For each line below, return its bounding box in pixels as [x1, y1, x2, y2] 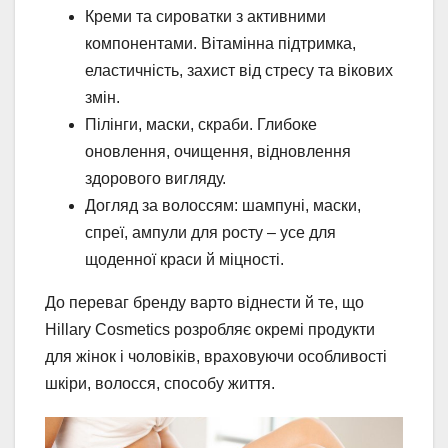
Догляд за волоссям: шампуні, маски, [85, 196, 361, 214]
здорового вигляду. [85, 169, 226, 187]
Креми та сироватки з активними [85, 7, 326, 25]
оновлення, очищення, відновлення [85, 142, 351, 160]
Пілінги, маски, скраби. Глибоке [85, 115, 317, 133]
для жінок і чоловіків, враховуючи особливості [45, 347, 387, 365]
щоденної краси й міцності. [85, 250, 284, 268]
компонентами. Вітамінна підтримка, [85, 34, 356, 52]
